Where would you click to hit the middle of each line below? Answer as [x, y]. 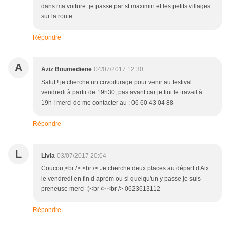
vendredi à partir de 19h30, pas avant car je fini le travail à [122, 92]
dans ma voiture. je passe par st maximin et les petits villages [126, 6]
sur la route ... [60, 16]
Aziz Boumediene [66, 69]
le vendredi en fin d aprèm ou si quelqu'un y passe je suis [121, 179]
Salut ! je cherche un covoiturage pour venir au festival [117, 82]
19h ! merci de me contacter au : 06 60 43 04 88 [107, 103]
